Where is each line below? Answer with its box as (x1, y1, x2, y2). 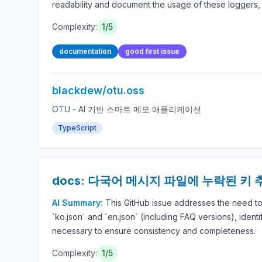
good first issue (125, 47, 180, 56)
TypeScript (58, 123, 96, 132)
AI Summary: (52, 198, 105, 208)
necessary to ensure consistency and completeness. (52, 226, 256, 236)
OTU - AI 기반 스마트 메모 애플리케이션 (52, 104, 201, 114)
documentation (59, 47, 111, 56)
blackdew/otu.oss (52, 84, 144, 96)
